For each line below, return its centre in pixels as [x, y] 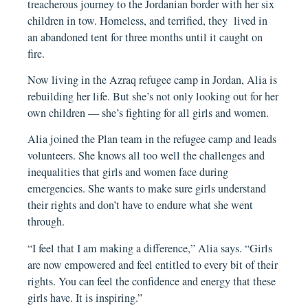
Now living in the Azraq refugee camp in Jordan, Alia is [153, 79]
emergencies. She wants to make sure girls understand [147, 189]
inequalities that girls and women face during [128, 172]
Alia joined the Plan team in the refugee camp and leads [152, 139]
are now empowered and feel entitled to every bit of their [153, 264]
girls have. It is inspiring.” [85, 297]
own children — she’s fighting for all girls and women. [148, 112]
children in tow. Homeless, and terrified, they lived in [148, 20]
